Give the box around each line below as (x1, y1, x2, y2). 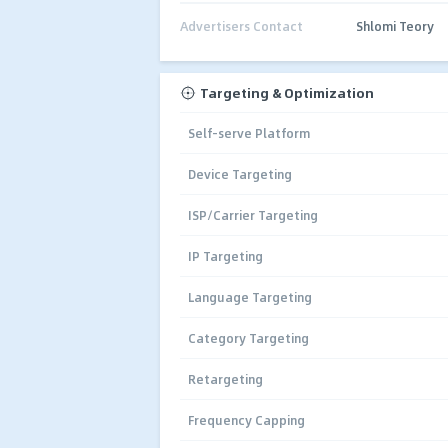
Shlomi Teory (356, 17, 434, 35)
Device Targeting (188, 164, 292, 183)
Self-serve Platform (188, 123, 310, 142)
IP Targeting (188, 246, 263, 265)
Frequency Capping (188, 410, 305, 429)
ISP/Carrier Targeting (188, 205, 318, 224)
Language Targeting (188, 287, 312, 306)
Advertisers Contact (180, 17, 303, 35)
